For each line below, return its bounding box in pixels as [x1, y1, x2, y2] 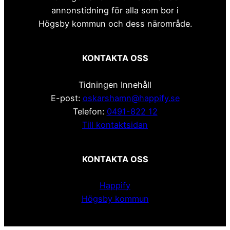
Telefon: [72, 106, 107, 117]
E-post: [50, 92, 83, 103]
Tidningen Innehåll [79, 79, 151, 90]
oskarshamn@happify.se [82, 92, 180, 103]
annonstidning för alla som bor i [51, 5, 179, 15]
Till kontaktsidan [82, 119, 148, 130]
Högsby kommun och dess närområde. [38, 18, 192, 29]
